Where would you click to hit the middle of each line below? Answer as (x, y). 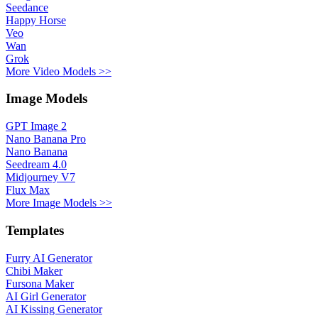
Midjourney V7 (40, 177)
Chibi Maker (34, 270)
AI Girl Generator (46, 296)
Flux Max (28, 190)
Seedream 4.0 (36, 165)
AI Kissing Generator (54, 309)
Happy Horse (36, 20)
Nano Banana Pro (46, 139)
